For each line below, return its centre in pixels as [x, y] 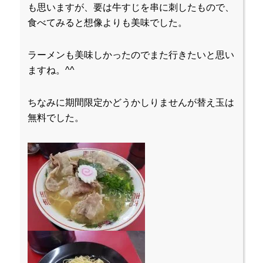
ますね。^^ [51, 70]
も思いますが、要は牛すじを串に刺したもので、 [131, 8]
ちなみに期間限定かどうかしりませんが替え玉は [131, 103]
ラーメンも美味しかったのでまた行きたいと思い [131, 55]
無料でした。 [56, 118]
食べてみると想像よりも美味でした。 [108, 23]
